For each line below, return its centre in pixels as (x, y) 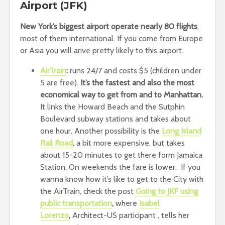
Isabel (149, 203)
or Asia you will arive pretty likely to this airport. (102, 50)
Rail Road (57, 143)
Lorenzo (54, 215)
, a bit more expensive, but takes (129, 143)
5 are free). (60, 82)
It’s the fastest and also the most (137, 82)
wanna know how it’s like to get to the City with (122, 179)
